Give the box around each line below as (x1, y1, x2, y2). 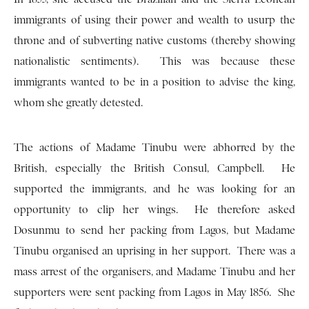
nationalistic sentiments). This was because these (14, 55, 295, 68)
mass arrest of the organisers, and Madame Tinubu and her (14, 266, 295, 279)
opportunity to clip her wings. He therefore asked (14, 203, 295, 217)
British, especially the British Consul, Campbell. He (14, 162, 295, 175)
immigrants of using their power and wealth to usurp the (14, 14, 295, 27)
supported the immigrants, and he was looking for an (14, 183, 295, 196)
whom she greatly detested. (14, 97, 143, 110)
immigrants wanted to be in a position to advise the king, (14, 76, 295, 89)
